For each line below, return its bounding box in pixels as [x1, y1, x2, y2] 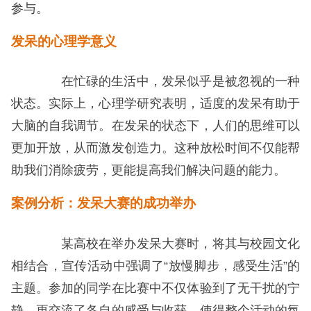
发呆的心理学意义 [10, 33, 117, 49]
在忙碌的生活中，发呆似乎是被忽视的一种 [35, 74, 301, 89]
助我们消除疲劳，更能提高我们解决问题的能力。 [10, 163, 286, 178]
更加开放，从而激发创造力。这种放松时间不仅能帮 [10, 141, 301, 155]
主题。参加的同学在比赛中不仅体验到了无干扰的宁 [10, 280, 301, 295]
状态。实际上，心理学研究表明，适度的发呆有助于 [10, 96, 301, 111]
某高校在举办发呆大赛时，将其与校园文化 [35, 236, 301, 251]
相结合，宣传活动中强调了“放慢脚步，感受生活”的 [10, 258, 301, 273]
